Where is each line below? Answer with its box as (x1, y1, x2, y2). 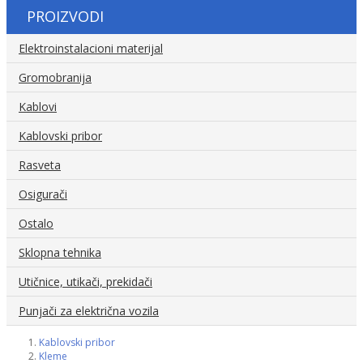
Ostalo (19, 216, 53, 231)
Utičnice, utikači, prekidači (19, 274, 152, 289)
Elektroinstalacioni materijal (19, 41, 163, 56)
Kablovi (19, 99, 57, 114)
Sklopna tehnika (19, 245, 101, 260)
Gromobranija (19, 70, 92, 85)
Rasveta (19, 157, 61, 173)
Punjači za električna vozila (19, 303, 159, 318)
